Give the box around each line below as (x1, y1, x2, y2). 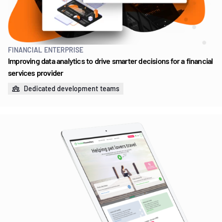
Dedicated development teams (24, 84, 119, 93)
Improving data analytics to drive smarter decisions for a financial (8, 56, 213, 66)
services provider (8, 68, 63, 78)
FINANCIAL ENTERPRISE (8, 46, 83, 55)
